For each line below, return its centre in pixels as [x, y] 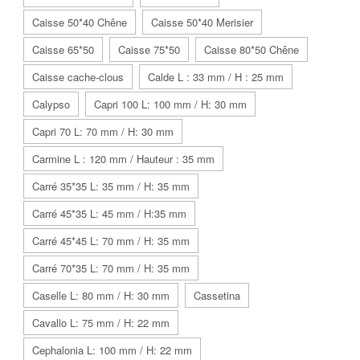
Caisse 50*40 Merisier [202, 22]
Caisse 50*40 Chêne [80, 22]
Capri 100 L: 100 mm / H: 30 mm [170, 104]
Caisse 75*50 [149, 49]
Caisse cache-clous [78, 76]
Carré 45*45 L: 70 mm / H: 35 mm [111, 240]
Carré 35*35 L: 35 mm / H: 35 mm [111, 186]
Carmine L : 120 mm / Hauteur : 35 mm [123, 158]
